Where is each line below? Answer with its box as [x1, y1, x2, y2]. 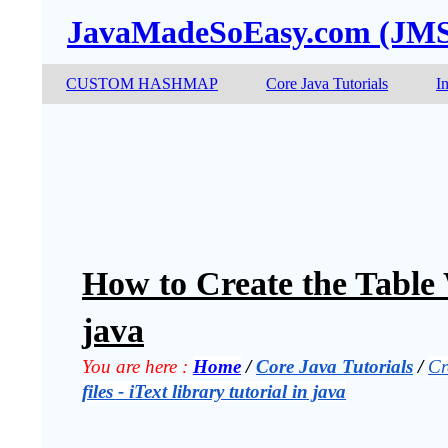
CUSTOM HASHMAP [66, 75, 218, 92]
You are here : [82, 356, 188, 377]
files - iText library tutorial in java [82, 381, 346, 402]
